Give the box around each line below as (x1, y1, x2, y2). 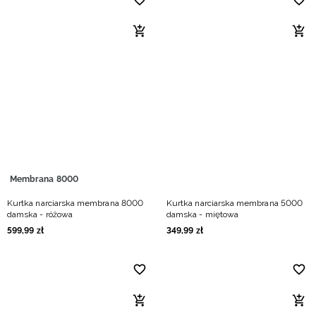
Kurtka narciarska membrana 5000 (166, 198, 303, 208)
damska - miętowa (166, 209, 239, 219)
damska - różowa (7, 209, 73, 219)
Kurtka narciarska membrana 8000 (7, 198, 143, 208)
